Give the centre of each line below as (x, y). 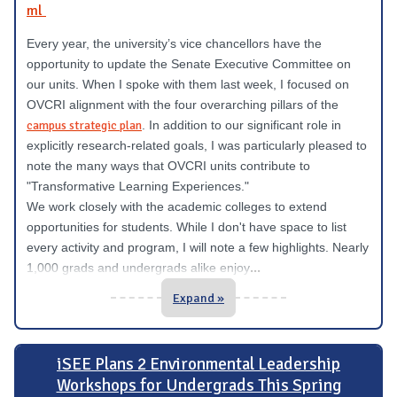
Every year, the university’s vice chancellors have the (174, 43)
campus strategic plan (84, 125)
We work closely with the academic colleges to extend (177, 206)
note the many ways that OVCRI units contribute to (168, 165)
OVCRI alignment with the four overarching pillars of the (183, 104)
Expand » (198, 297)
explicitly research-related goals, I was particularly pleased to (197, 145)
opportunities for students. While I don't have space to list (187, 226)
